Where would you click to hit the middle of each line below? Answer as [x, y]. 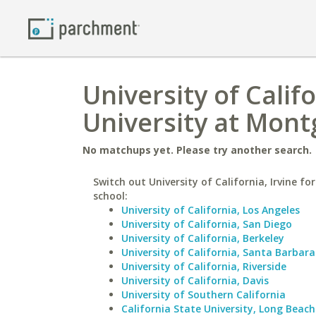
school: [110, 196]
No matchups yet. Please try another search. [197, 150]
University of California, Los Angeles [211, 210]
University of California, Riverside [204, 266]
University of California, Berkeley [203, 238]
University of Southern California [203, 294]
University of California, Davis [195, 280]
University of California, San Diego [207, 224]
